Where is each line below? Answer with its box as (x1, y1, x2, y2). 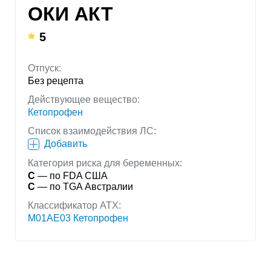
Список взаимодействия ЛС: (28, 126, 156, 137)
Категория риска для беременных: (28, 158, 182, 169)
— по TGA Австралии (35, 181, 133, 192)
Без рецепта (28, 76, 83, 87)
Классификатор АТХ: (28, 200, 121, 211)
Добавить (44, 139, 87, 149)
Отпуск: (28, 63, 61, 74)
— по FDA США (35, 171, 108, 181)
